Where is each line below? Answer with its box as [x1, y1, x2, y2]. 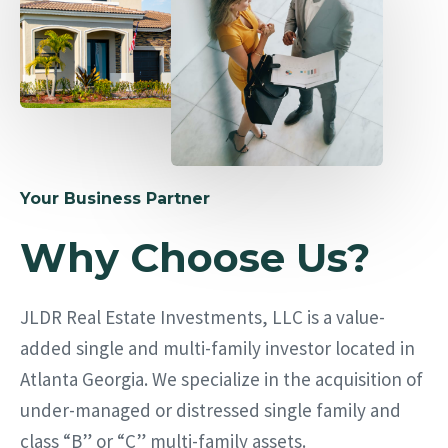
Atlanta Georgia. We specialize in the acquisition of [20, 367, 423, 392]
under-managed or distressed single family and [20, 398, 401, 423]
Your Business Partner [20, 188, 210, 208]
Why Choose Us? [20, 233, 370, 283]
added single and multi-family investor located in [20, 336, 415, 361]
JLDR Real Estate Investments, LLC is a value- [20, 305, 385, 330]
